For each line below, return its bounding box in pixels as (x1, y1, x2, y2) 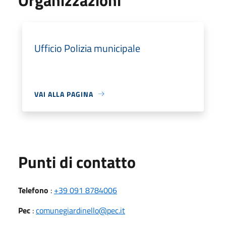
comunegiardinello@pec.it (36, 204, 125, 216)
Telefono (18, 184, 48, 196)
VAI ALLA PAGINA (34, 88, 93, 99)
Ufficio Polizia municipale (34, 40, 140, 56)
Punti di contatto (18, 149, 136, 174)
